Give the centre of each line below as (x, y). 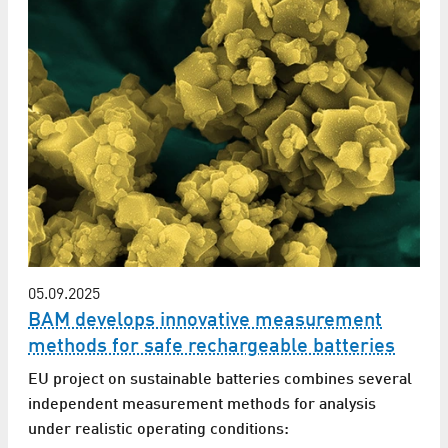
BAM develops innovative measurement (205, 321)
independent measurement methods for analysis (202, 405)
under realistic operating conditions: (158, 430)
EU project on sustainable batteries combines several (220, 380)
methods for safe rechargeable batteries (211, 347)
